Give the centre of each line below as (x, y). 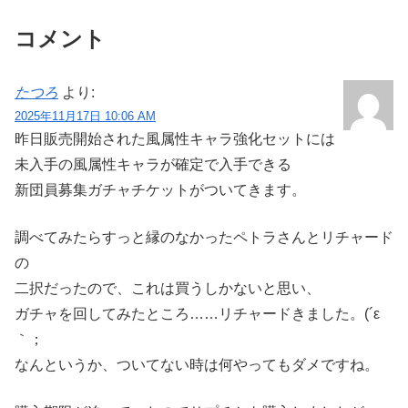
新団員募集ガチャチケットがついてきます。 (160, 189)
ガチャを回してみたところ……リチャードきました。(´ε (197, 313)
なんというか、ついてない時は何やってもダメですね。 (197, 364)
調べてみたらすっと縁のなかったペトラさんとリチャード (204, 237)
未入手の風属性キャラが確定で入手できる (153, 164)
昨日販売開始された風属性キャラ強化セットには (175, 138)
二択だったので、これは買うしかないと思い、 (168, 288)
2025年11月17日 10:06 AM (85, 116)
